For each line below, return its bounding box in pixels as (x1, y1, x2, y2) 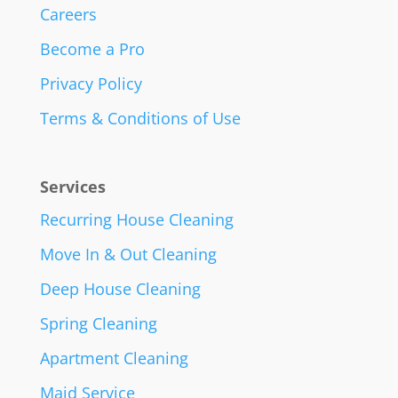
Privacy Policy (39, 73, 142, 95)
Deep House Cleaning (39, 277, 201, 299)
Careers (39, 4, 97, 26)
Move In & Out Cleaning (39, 243, 217, 265)
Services (39, 175, 106, 197)
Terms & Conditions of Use (39, 107, 241, 130)
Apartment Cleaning (39, 346, 188, 369)
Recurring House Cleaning (39, 208, 234, 230)
